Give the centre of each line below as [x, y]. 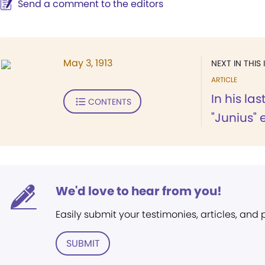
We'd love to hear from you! [139, 191]
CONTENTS [109, 101]
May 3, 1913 [88, 63]
